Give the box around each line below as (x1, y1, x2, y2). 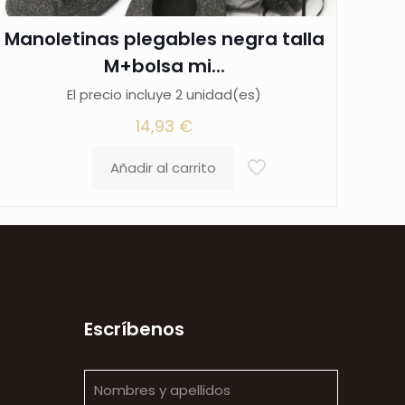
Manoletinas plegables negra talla (4, 26, 325, 52)
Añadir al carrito (110, 158, 217, 177)
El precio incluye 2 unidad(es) (67, 85, 262, 104)
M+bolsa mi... (103, 53, 225, 79)
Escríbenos (84, 316, 184, 342)
